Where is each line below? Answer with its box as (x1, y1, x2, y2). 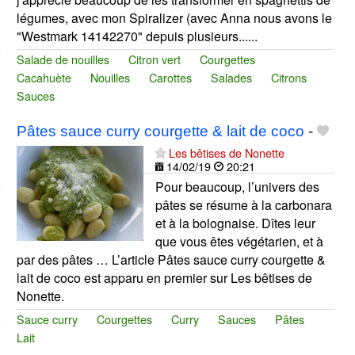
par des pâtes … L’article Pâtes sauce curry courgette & (16, 250, 326, 269)
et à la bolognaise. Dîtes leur (155, 213, 315, 232)
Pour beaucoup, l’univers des (155, 177, 319, 196)
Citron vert (128, 50, 181, 67)
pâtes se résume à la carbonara (155, 195, 332, 214)
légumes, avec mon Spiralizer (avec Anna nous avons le (16, 8, 332, 27)
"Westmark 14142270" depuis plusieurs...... (16, 26, 258, 45)
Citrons (270, 68, 307, 86)
